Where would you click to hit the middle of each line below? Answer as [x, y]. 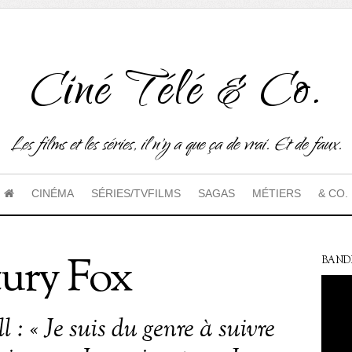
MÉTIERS [277, 193]
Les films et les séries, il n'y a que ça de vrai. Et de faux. [176, 146]
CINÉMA [53, 193]
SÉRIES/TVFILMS [136, 193]
